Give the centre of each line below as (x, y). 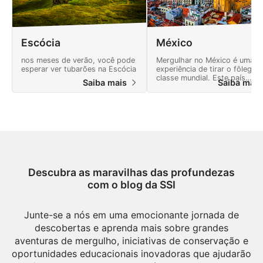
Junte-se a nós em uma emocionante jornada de (131, 215)
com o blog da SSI (131, 185)
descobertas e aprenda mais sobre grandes (131, 228)
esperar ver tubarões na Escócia (79, 69)
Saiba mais (106, 82)
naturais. (171, 104)
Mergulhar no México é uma (205, 60)
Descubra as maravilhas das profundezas (131, 172)
